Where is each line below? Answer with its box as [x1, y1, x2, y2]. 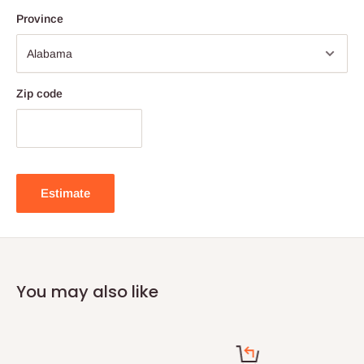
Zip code [16, 87, 63, 101]
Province [16, 12, 63, 26]
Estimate [41, 186, 90, 201]
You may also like [16, 280, 158, 304]
